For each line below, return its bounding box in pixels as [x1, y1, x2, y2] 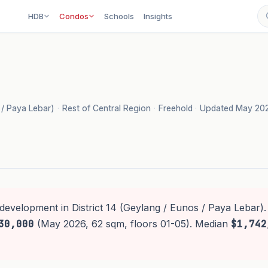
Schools [104, 11, 135, 21]
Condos [59, 11, 89, 21]
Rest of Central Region [62, 102, 151, 113]
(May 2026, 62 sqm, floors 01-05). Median [33, 218, 231, 230]
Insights [144, 11, 173, 21]
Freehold [158, 102, 193, 113]
